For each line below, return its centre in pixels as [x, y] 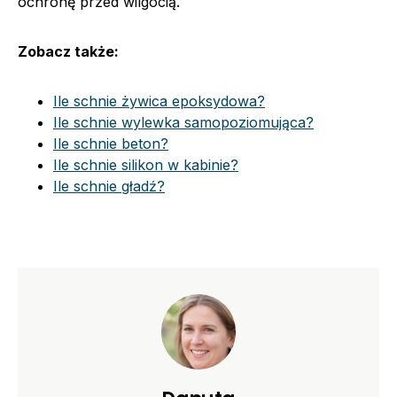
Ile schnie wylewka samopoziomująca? [183, 123]
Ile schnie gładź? [109, 187]
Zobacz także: [68, 52]
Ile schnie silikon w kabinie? [146, 165]
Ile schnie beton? [111, 144]
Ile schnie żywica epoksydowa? [159, 101]
